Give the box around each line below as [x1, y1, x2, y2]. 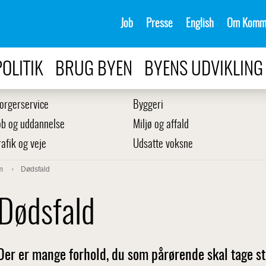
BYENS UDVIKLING [144, 61, 263, 79]
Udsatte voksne [133, 139, 193, 150]
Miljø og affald [133, 119, 189, 131]
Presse [146, 18, 173, 30]
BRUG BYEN [55, 61, 132, 79]
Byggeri [133, 100, 163, 111]
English [186, 18, 214, 30]
